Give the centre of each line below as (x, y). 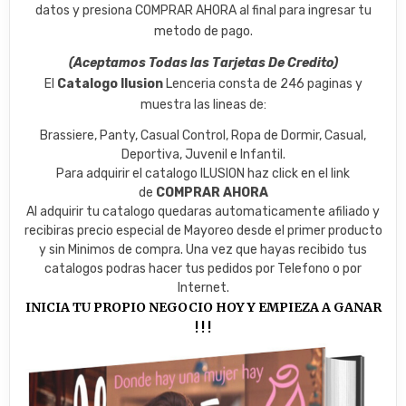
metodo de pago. (203, 31)
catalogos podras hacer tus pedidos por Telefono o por (203, 269)
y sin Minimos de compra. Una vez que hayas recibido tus (203, 250)
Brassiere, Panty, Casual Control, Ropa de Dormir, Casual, (203, 135)
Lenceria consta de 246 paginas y (262, 84)
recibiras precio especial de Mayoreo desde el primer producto (203, 231)
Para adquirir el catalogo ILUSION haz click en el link (203, 174)
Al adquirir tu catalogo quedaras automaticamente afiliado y (203, 212)
